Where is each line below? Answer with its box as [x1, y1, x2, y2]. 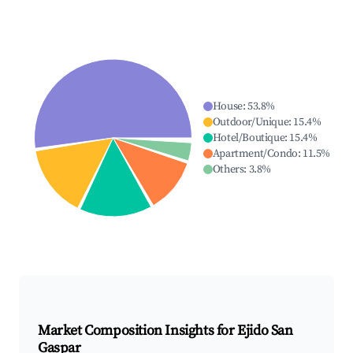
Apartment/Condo [212, 147, 298, 162]
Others [212, 162, 244, 177]
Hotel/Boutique [212, 131, 285, 146]
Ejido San [237, 321, 293, 340]
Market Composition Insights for [38, 321, 238, 340]
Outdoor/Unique [212, 115, 289, 130]
